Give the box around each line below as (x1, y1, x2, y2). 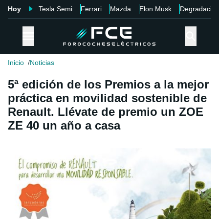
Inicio (8, 59, 24, 67)
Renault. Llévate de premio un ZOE (8, 105, 203, 119)
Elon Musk (139, 5, 172, 13)
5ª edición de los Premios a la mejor (8, 78, 209, 91)
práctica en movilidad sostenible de (8, 91, 207, 105)
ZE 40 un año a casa (8, 119, 120, 132)
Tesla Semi (39, 5, 72, 13)
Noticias (30, 59, 54, 67)
